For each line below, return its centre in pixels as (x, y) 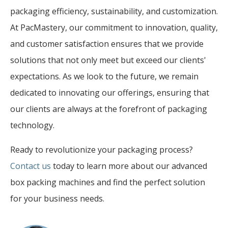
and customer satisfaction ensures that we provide (107, 44)
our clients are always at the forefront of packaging (109, 109)
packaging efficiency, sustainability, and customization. (114, 11)
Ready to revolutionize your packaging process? (102, 149)
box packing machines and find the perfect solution (108, 182)
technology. (32, 125)
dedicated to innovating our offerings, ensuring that (110, 92)
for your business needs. (57, 198)
